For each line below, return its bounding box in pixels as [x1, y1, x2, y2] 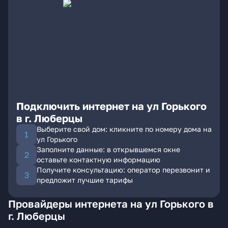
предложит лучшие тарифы [37, 176, 133, 184]
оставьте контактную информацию [37, 155, 160, 164]
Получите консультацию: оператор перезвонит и [37, 165, 210, 174]
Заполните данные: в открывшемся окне [37, 145, 180, 154]
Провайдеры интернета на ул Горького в [8, 197, 214, 210]
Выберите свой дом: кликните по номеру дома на [37, 125, 212, 133]
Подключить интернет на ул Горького [16, 100, 207, 112]
